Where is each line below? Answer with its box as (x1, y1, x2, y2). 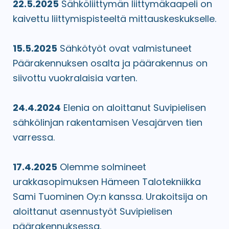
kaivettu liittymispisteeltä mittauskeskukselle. (13, 12, 216, 25)
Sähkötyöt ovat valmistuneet (57, 41, 192, 55)
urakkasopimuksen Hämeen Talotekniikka (13, 175, 201, 188)
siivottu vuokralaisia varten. (13, 71, 137, 84)
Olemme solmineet (57, 160, 146, 173)
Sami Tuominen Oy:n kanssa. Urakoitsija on (13, 190, 208, 203)
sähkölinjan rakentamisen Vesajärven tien (13, 116, 202, 129)
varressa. (13, 130, 55, 144)
